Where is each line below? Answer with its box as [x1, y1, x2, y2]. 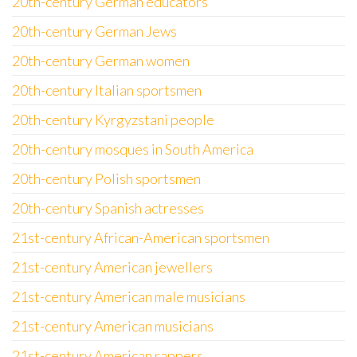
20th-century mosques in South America [12, 140, 253, 158]
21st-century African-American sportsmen [12, 229, 269, 246]
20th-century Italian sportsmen [12, 81, 202, 99]
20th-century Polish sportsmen [12, 170, 201, 187]
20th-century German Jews [12, 22, 177, 40]
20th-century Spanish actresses [12, 199, 204, 217]
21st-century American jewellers [12, 258, 213, 276]
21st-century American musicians [12, 317, 214, 335]
